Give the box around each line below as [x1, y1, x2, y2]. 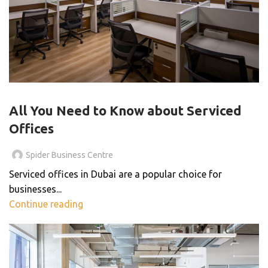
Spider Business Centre [26, 150, 113, 160]
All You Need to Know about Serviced [9, 103, 242, 118]
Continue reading [9, 199, 83, 210]
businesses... [9, 184, 62, 195]
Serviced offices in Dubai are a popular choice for [9, 169, 222, 180]
